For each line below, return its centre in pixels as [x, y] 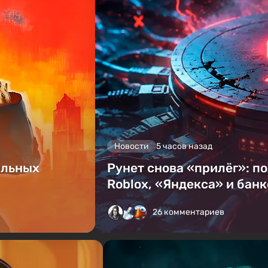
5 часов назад [184, 147]
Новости [131, 147]
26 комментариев [188, 212]
